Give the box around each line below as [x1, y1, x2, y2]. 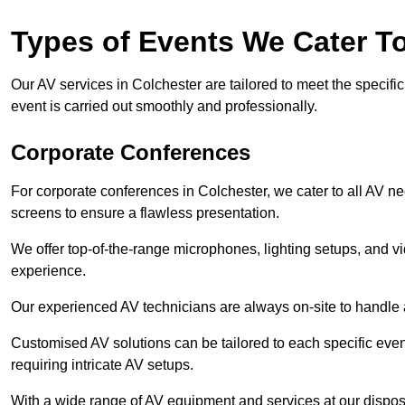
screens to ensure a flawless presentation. [11, 204, 279, 221]
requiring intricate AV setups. [11, 356, 193, 372]
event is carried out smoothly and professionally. [11, 98, 317, 114]
